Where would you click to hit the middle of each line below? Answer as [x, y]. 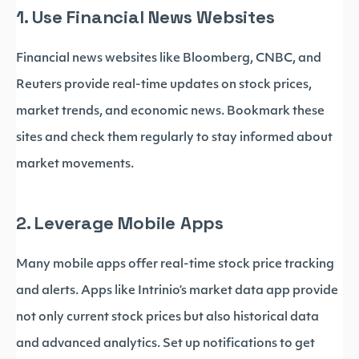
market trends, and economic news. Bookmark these [170, 112]
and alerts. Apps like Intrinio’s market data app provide [177, 291]
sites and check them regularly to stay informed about [174, 138]
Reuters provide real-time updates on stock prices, [164, 85]
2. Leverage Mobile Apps [120, 223]
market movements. [75, 165]
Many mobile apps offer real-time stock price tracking [175, 265]
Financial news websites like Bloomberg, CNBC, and [169, 59]
